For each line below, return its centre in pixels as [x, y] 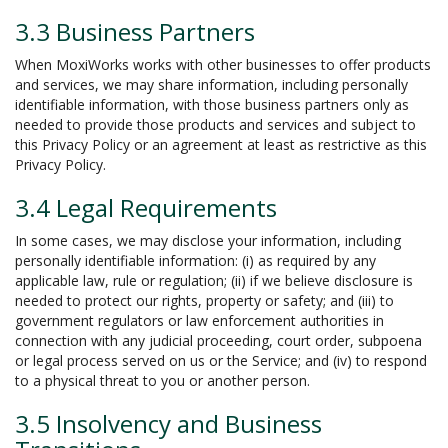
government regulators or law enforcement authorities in [199, 320]
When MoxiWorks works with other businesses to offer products [223, 64]
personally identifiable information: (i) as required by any [195, 260]
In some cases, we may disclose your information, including [208, 240]
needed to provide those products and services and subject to [215, 124]
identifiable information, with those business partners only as [212, 104]
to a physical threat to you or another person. [162, 380]
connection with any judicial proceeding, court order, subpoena [218, 340]
